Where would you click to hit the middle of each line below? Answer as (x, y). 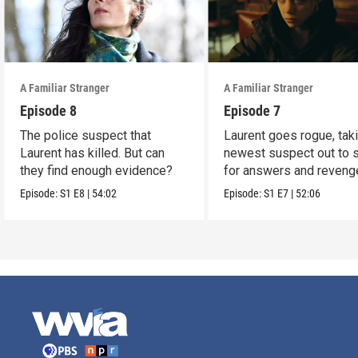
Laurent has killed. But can (93, 153)
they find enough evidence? (97, 171)
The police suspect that (86, 136)
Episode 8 (49, 111)
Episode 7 (253, 111)
